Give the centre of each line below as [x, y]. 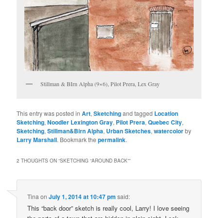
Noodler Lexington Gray [80, 122]
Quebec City [165, 122]
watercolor [169, 131]
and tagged [138, 113]
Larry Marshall [37, 139]
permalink [112, 139]
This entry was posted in [49, 113]
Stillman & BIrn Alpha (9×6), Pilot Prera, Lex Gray [100, 83]
